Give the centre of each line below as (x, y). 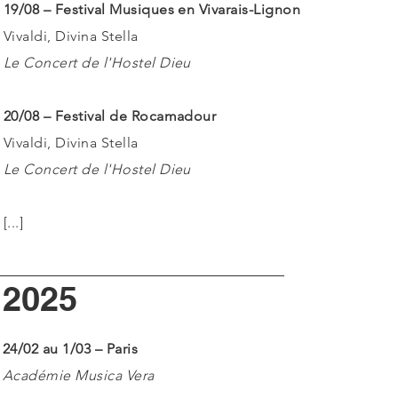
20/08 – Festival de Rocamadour (110, 116)
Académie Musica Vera (79, 375)
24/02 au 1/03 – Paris (71, 349)
